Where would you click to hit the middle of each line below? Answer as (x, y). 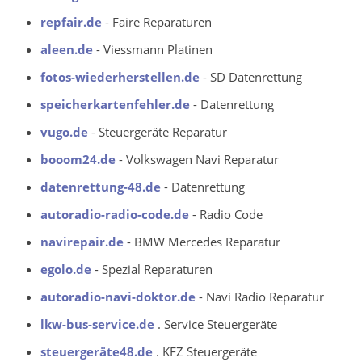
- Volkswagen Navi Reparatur (197, 159)
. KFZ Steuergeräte (205, 351)
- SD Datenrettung (251, 76)
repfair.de (73, 21)
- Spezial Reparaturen (154, 269)
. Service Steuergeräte (216, 324)
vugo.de (64, 131)
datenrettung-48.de (101, 186)
